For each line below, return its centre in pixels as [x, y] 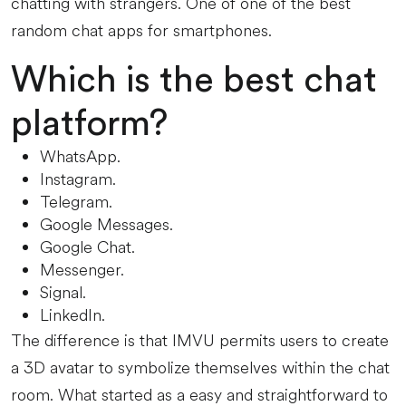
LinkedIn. [72, 315]
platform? [89, 124]
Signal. [63, 293]
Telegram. [76, 202]
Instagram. [78, 179]
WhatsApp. [80, 157]
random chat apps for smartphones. [141, 31]
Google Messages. [106, 225]
